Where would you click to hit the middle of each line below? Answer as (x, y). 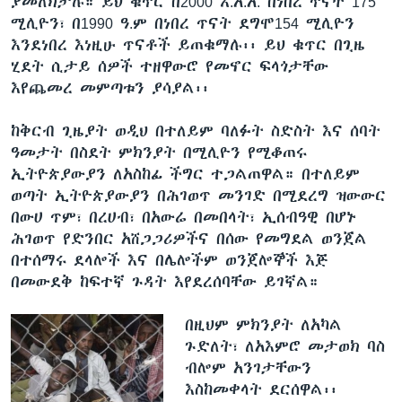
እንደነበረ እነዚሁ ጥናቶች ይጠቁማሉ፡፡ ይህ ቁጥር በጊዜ (188, 44)
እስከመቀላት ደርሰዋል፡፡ (261, 389)
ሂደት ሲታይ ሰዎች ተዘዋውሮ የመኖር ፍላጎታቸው (170, 66)
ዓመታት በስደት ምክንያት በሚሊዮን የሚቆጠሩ (159, 152)
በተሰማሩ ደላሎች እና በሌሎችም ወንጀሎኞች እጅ (169, 260)
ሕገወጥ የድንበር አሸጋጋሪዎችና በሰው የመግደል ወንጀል (189, 238)
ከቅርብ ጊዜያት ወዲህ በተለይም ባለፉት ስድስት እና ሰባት (196, 131)
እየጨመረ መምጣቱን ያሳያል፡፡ (110, 87)
